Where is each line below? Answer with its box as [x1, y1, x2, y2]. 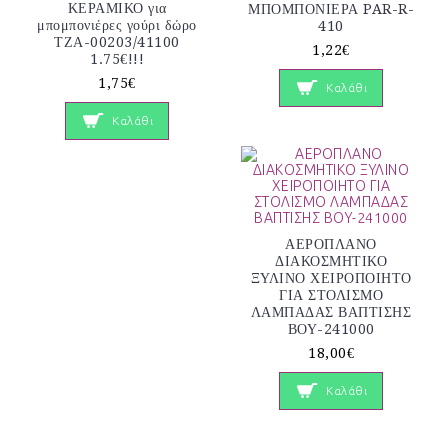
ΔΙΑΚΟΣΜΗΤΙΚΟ [275, 253, 387, 270]
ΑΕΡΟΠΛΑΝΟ [285, 236, 377, 253]
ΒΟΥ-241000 [287, 321, 375, 338]
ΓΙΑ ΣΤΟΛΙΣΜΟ [279, 287, 383, 304]
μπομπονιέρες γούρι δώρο [37, 16, 197, 33]
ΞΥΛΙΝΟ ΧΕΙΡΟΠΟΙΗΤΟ [250, 270, 412, 287]
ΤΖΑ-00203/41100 [54, 33, 180, 50]
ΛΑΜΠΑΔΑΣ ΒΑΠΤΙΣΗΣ [250, 304, 412, 321]
